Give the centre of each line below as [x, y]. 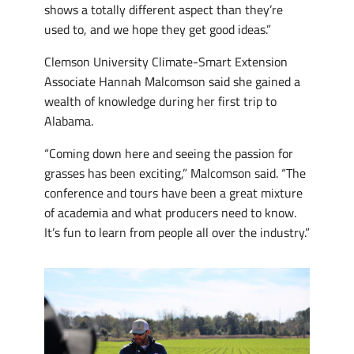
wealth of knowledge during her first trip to [160, 101]
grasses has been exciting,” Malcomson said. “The [175, 173]
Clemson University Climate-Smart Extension [166, 61]
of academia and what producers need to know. [170, 212]
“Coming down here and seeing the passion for [169, 153]
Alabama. [70, 121]
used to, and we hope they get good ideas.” [159, 29]
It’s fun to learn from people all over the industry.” [177, 232]
